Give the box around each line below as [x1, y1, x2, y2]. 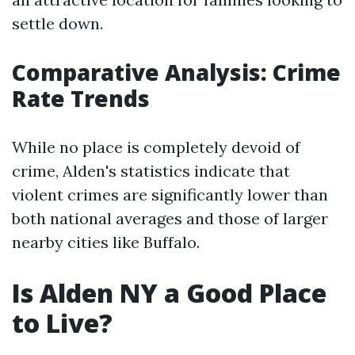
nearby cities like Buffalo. [12, 232, 200, 252]
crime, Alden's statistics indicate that [12, 161, 290, 181]
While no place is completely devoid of [12, 137, 300, 157]
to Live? [12, 306, 113, 340]
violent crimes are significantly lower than [12, 185, 328, 204]
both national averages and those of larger [12, 208, 328, 228]
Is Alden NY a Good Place [12, 276, 326, 310]
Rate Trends [12, 83, 150, 113]
